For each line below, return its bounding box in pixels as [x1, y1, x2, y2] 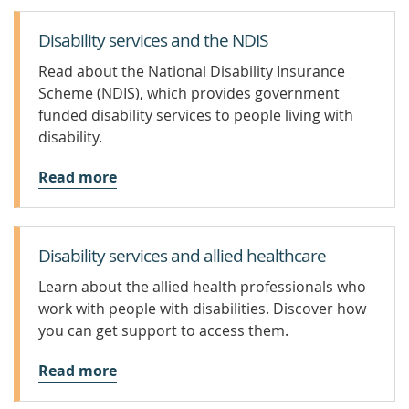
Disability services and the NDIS [38, 28, 267, 52]
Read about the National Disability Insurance [38, 61, 345, 81]
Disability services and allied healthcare [38, 244, 326, 267]
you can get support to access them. [38, 320, 288, 341]
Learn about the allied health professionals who [38, 277, 366, 297]
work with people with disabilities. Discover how [38, 299, 366, 319]
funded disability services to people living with [38, 105, 353, 125]
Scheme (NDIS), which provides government [38, 83, 340, 103]
